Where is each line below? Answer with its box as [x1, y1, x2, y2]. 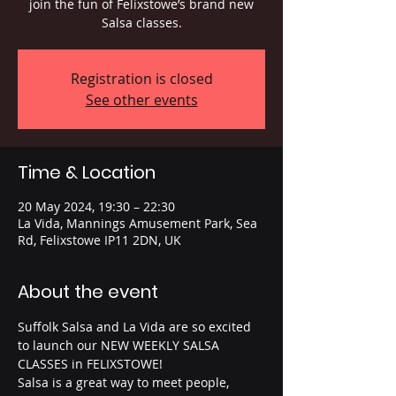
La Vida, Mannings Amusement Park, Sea [18, 215, 257, 232]
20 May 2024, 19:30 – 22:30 [18, 198, 175, 216]
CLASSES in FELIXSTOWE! [18, 355, 166, 373]
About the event [18, 279, 158, 305]
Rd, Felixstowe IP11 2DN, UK [18, 232, 181, 249]
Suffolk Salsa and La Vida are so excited [18, 318, 255, 336]
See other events [85, 90, 198, 110]
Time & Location [18, 160, 156, 186]
